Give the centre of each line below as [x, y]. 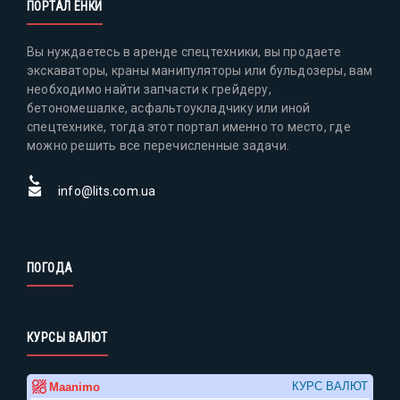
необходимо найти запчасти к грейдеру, [149, 90]
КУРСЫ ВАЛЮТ [67, 338]
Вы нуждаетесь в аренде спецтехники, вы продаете [184, 52]
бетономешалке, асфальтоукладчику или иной [169, 108]
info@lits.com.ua [107, 192]
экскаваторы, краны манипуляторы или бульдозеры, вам [200, 71]
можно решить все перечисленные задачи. [158, 146]
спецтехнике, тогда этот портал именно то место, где [189, 127]
